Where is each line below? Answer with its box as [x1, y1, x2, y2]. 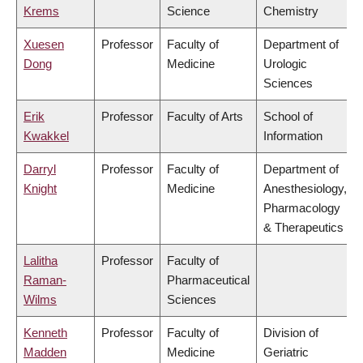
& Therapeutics [263, 220, 344, 235]
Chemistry [263, 4, 318, 19]
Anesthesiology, [263, 181, 347, 196]
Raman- [23, 273, 66, 288]
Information [263, 129, 322, 143]
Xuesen [23, 37, 64, 52]
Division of [263, 326, 318, 340]
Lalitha [23, 254, 58, 268]
